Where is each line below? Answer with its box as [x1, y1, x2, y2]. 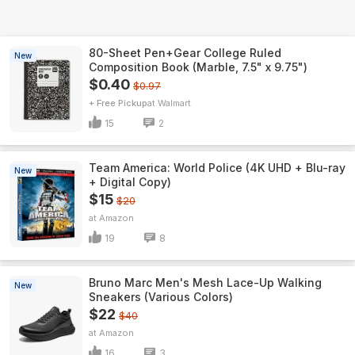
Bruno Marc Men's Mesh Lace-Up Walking [89, 276, 322, 289]
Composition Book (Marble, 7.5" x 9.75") [89, 60, 307, 74]
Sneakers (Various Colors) [89, 290, 233, 303]
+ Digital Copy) [89, 175, 171, 189]
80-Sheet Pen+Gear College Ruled [89, 46, 281, 59]
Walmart [158, 97, 191, 109]
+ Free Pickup [89, 97, 147, 109]
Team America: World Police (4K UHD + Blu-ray [89, 161, 345, 174]
